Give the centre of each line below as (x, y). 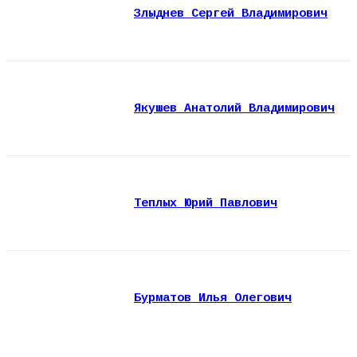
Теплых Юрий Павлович (206, 203)
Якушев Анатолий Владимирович (234, 108)
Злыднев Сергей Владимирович (231, 14)
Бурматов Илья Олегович (213, 298)
